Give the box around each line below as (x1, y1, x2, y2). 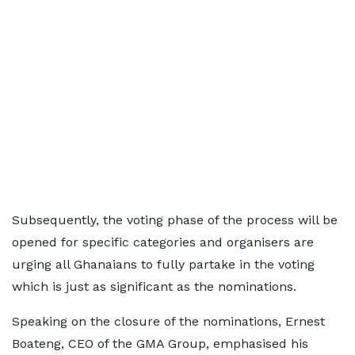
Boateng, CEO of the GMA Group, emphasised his (12, 336, 308, 351)
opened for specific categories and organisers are (12, 235, 314, 250)
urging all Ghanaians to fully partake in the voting (12, 257, 315, 272)
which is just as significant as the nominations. (12, 279, 296, 294)
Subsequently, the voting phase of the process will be (12, 212, 338, 227)
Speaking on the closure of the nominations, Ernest (12, 314, 325, 329)
